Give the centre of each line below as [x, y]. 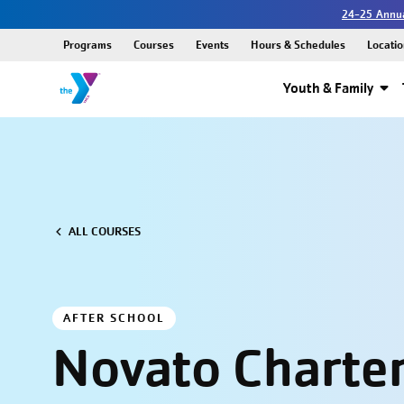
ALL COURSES [104, 232]
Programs [87, 45]
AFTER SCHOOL [114, 318]
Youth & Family [328, 88]
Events [212, 45]
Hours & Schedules [298, 45]
